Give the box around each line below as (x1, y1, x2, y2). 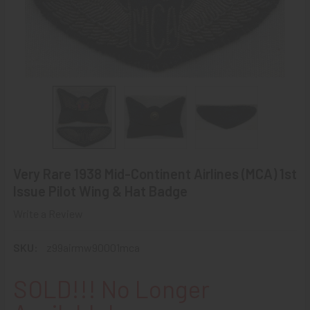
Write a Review (13, 206, 83, 220)
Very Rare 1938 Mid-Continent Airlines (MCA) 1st (13, 165, 297, 182)
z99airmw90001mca (46, 240, 140, 254)
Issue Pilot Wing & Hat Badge (13, 183, 188, 199)
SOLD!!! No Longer (13, 273, 210, 303)
